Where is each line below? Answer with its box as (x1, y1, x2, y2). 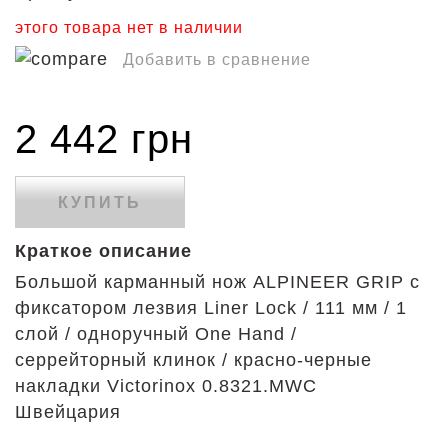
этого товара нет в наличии (15, 19, 243, 36)
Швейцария (15, 402, 127, 422)
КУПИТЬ (58, 194, 142, 211)
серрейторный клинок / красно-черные (15, 350, 372, 370)
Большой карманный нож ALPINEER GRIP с (15, 272, 420, 292)
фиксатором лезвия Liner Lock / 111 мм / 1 (15, 298, 407, 318)
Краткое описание (15, 241, 192, 261)
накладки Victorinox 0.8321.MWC (15, 376, 317, 396)
